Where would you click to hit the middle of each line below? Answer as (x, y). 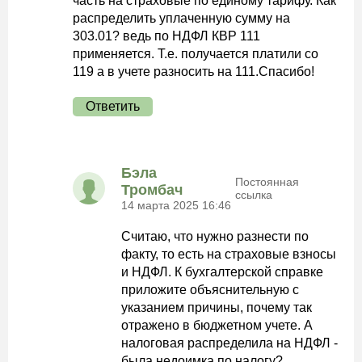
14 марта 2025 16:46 (176, 205)
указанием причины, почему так (217, 307)
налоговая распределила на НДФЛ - (229, 343)
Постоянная (267, 182)
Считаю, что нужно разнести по (215, 236)
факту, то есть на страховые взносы (229, 254)
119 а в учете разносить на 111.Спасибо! (194, 72)
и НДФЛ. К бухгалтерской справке (222, 272)
